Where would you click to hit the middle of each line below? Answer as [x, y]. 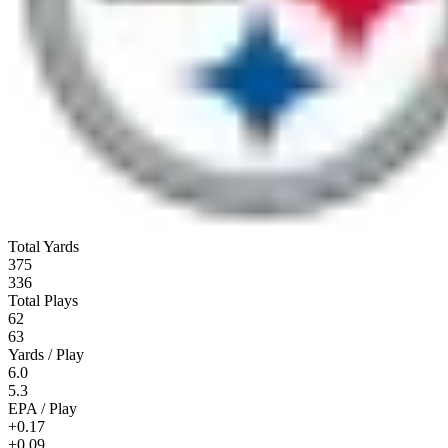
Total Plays [43, 300]
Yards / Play [46, 354]
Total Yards [43, 246]
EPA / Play [42, 408]
